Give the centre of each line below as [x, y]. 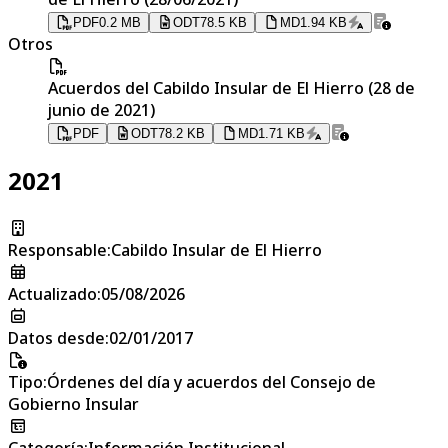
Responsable [57, 249]
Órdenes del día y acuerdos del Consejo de [211, 381]
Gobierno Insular [73, 403]
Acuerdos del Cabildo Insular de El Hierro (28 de [231, 87]
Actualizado [52, 293]
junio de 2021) [101, 109]
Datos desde [56, 337]
